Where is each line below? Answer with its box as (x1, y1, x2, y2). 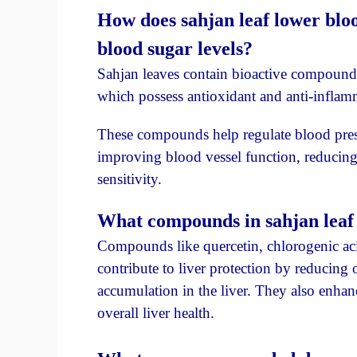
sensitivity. (97, 171, 162, 188)
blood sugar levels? (97, 38, 253, 60)
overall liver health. (97, 304, 214, 322)
